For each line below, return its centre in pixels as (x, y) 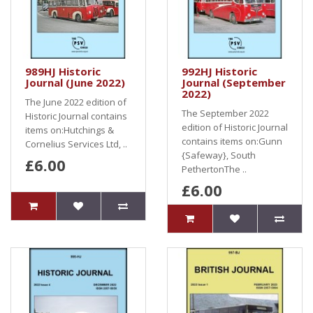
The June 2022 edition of (76, 102)
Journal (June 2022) (75, 82)
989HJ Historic (63, 71)
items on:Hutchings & (70, 130)
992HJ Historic (219, 71)
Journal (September (234, 82)
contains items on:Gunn (232, 141)
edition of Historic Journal (235, 127)
